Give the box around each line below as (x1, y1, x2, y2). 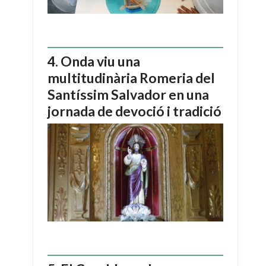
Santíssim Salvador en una (47, 85, 209, 103)
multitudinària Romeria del (47, 69, 215, 86)
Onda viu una (61, 52, 140, 69)
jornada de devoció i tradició (47, 102, 221, 119)
